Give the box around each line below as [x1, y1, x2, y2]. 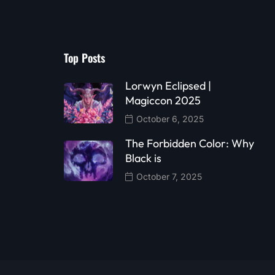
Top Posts [64, 50, 105, 66]
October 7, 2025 [134, 171, 202, 182]
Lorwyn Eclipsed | [125, 79, 211, 93]
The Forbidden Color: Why [125, 136, 254, 150]
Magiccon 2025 [125, 93, 201, 107]
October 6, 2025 [134, 114, 204, 124]
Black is [125, 151, 161, 165]
